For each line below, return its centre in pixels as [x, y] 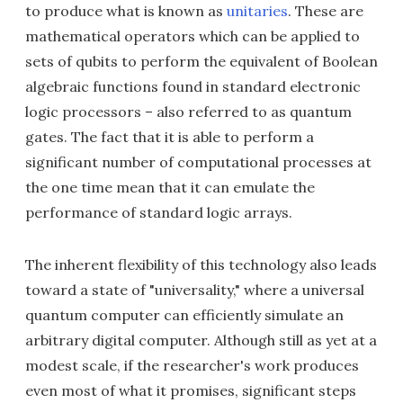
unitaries [257, 11]
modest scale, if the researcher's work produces [192, 366]
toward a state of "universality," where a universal [195, 290]
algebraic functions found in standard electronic [193, 87]
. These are [326, 11]
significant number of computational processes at [198, 162]
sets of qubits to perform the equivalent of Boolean [201, 62]
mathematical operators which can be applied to [193, 36]
